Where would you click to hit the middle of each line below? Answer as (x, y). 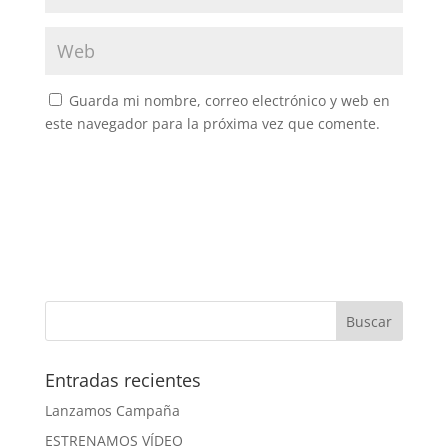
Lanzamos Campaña (112, 410)
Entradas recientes (122, 379)
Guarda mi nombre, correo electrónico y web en (229, 100)
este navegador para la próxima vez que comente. (212, 123)
